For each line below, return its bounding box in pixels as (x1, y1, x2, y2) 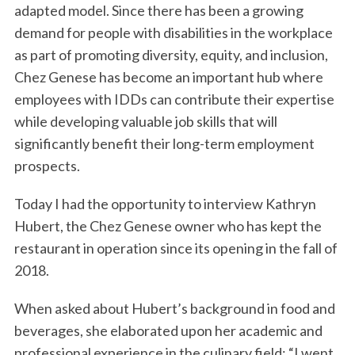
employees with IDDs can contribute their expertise (13, 90, 334, 109)
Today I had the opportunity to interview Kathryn (13, 195, 316, 213)
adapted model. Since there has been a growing (13, 2, 303, 20)
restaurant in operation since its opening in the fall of (13, 239, 338, 258)
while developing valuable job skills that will (13, 113, 277, 131)
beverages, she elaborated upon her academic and (13, 322, 323, 340)
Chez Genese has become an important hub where (13, 68, 323, 86)
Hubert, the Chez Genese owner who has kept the (13, 217, 322, 235)
